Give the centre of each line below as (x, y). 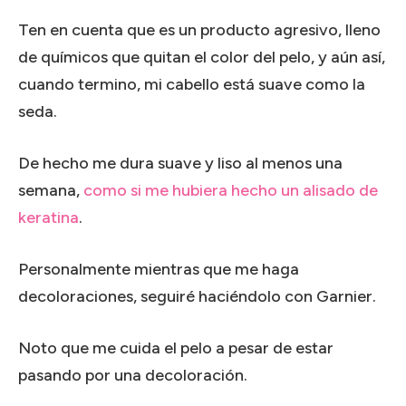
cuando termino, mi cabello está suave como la (192, 84)
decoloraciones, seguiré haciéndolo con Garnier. (197, 296)
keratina (48, 217)
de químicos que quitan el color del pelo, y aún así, (202, 57)
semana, (51, 190)
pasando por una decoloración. (133, 375)
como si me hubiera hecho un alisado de (231, 190)
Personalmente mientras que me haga (159, 269)
